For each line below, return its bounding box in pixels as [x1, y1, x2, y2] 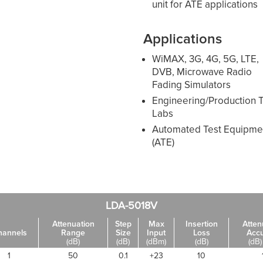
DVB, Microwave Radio [152, 65, 252, 78]
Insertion [185, 218, 218, 229]
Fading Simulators [152, 78, 231, 91]
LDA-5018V [106, 198, 157, 212]
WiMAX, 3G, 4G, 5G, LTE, [152, 52, 259, 65]
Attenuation [52, 218, 95, 229]
